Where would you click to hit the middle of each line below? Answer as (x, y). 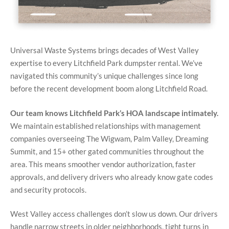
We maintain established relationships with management (106, 125)
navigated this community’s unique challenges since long (104, 76)
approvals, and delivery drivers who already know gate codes (112, 177)
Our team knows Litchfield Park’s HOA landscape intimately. (114, 113)
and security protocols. (48, 189)
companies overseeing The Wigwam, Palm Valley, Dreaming (109, 138)
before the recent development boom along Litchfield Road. (109, 89)
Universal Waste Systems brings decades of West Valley (105, 50)
